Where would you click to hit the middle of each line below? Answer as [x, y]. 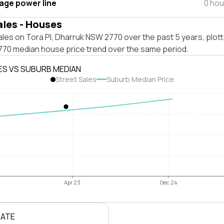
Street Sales [76, 79]
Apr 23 [72, 182]
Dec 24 [168, 182]
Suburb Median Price [140, 79]
